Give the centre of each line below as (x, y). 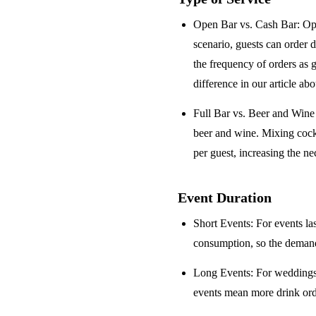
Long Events (222, 273)
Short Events (222, 223)
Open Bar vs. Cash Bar (245, 24)
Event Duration (225, 197)
